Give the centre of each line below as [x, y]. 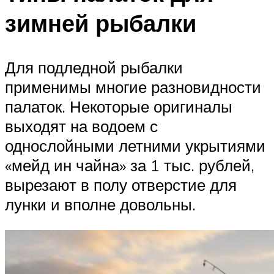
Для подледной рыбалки [94, 68]
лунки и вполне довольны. [100, 205]
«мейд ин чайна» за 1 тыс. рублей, [130, 165]
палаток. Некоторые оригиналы [119, 107]
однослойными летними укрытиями [135, 146]
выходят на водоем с [81, 126]
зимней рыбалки [101, 23]
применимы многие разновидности [133, 87]
